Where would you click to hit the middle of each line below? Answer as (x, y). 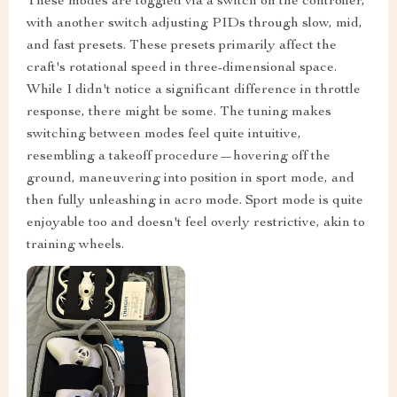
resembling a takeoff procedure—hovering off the (179, 156)
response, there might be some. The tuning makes (179, 112)
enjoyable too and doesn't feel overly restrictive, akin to (196, 223)
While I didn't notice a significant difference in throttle (194, 90)
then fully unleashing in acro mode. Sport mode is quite (195, 201)
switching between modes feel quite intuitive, (164, 134)
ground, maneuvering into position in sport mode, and (191, 179)
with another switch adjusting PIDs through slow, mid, (195, 23)
